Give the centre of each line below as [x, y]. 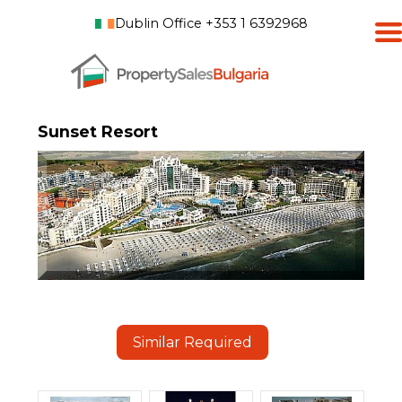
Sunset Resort [98, 131]
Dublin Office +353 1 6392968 [211, 23]
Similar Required [192, 342]
